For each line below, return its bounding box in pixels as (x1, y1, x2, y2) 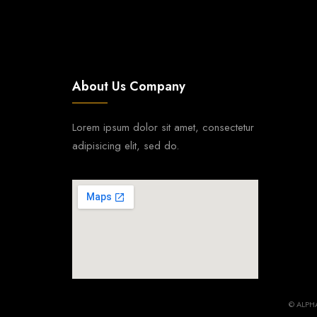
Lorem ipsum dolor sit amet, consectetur (72, 120, 254, 135)
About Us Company (72, 77, 185, 96)
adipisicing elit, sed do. (72, 138, 179, 154)
